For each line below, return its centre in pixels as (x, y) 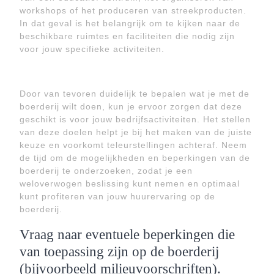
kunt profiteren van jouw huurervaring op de (117, 196)
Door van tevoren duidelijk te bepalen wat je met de (135, 94)
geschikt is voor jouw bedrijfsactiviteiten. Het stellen (135, 119)
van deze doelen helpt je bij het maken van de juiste (136, 132)
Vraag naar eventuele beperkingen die (127, 234)
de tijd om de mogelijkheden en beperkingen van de (135, 158)
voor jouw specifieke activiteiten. (92, 49)
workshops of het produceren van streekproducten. (133, 10)
